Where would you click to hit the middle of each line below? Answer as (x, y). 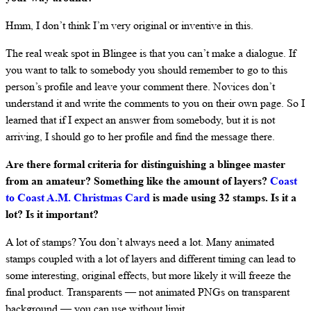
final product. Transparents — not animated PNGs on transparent (148, 292)
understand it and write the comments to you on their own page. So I (155, 103)
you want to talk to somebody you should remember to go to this (146, 69)
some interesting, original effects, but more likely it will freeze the (148, 275)
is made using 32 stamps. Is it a (223, 197)
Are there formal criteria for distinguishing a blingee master (145, 164)
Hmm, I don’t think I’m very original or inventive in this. (129, 25)
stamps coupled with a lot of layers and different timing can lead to (151, 258)
